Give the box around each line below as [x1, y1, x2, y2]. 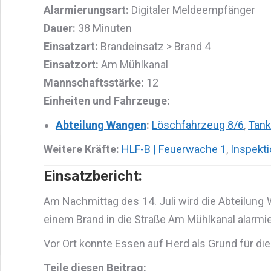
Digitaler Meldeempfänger [129, 4, 255, 16]
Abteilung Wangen [56, 119, 146, 131]
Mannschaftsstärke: [44, 76, 144, 89]
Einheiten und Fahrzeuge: [44, 94, 170, 107]
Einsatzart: [44, 40, 98, 53]
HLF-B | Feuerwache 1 [122, 143, 226, 155]
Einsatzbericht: [44, 168, 142, 184]
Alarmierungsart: [44, 4, 129, 16]
